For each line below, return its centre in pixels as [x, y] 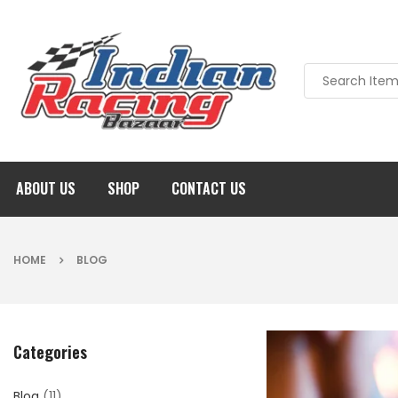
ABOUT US [46, 188]
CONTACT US [209, 188]
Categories [50, 352]
